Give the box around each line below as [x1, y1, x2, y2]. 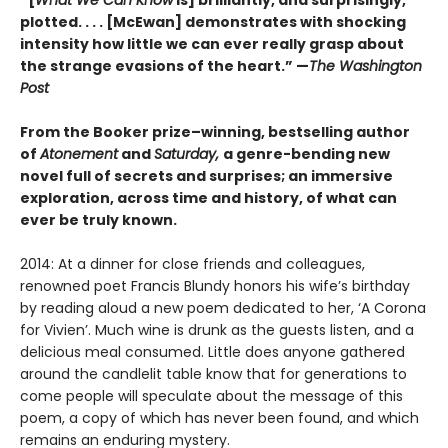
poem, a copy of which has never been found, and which [20, 407, 419, 428]
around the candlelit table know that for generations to [20, 363, 407, 384]
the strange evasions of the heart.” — [20, 55, 309, 76]
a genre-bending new [223, 143, 390, 164]
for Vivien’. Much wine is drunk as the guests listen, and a [20, 319, 414, 340]
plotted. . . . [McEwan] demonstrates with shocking [20, 11, 406, 32]
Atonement [40, 143, 118, 164]
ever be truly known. [20, 209, 177, 230]
